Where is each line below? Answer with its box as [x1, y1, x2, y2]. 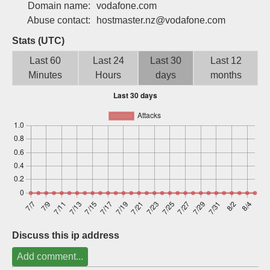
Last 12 [210, 55, 242, 66]
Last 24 [92, 55, 124, 66]
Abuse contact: [27, 15, 90, 25]
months [210, 70, 242, 80]
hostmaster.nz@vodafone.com [96, 15, 225, 25]
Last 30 [150, 55, 182, 66]
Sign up [181, 8, 217, 18]
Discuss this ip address [12, 230, 119, 240]
